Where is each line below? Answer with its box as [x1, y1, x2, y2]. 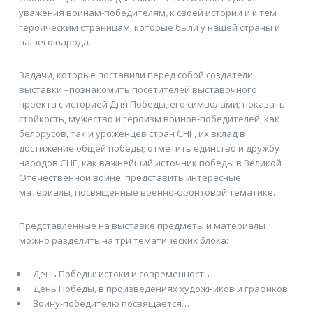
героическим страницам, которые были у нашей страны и [18, 20, 280, 34]
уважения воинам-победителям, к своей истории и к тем [18, 6, 277, 19]
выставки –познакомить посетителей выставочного [18, 83, 257, 96]
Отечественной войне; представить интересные [18, 171, 241, 184]
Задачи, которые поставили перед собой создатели [18, 68, 253, 82]
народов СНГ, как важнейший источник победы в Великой [18, 156, 282, 170]
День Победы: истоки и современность [32, 267, 210, 280]
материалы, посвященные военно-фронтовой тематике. [18, 186, 275, 199]
